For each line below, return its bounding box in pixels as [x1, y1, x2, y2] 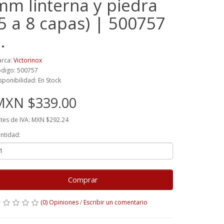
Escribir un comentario [83, 197, 147, 206]
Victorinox [13, 55, 42, 64]
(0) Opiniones [40, 197, 78, 206]
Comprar [68, 174, 98, 184]
